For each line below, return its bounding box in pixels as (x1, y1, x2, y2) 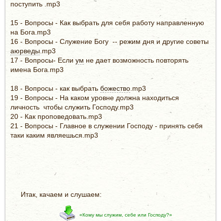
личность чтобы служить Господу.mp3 (10, 103, 134, 111)
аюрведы (10, 46, 40, 55)
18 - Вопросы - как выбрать (10, 84, 100, 92)
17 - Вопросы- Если (10, 56, 75, 64)
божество (100, 84, 130, 92)
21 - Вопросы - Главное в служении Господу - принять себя (10, 121, 203, 130)
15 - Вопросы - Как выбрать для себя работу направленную (10, 18, 204, 27)
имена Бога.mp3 (10, 65, 64, 74)
